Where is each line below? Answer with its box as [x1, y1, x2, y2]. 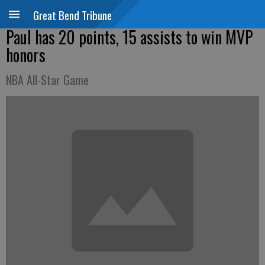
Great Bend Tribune [33, 7, 112, 23]
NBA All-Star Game [6, 71, 89, 89]
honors [6, 43, 46, 67]
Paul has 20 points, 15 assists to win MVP [6, 25, 253, 49]
